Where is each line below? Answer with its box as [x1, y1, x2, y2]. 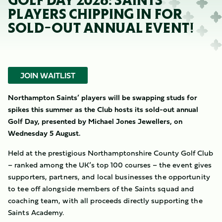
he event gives [162, 159, 212, 170]
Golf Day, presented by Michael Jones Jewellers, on [8, 115, 182, 127]
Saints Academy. [8, 207, 64, 218]
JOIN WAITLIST [20, 69, 75, 81]
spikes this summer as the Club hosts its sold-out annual [8, 104, 198, 115]
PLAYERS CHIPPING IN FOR [8, 8, 182, 20]
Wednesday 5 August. [8, 127, 82, 139]
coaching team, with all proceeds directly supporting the [8, 195, 203, 206]
